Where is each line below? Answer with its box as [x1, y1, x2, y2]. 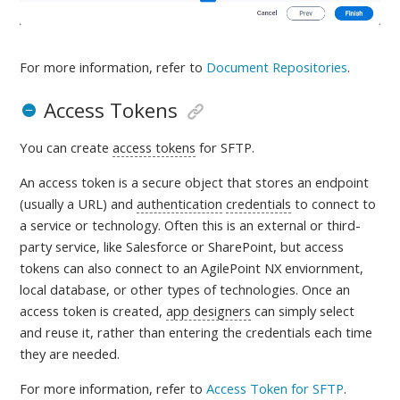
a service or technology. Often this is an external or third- [20, 216, 362, 235]
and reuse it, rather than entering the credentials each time [20, 323, 373, 342]
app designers [166, 302, 252, 321]
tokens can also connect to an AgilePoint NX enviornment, [20, 259, 364, 278]
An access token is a [20, 173, 143, 192]
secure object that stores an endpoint [142, 173, 370, 192]
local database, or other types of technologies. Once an [20, 280, 351, 299]
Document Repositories [206, 58, 348, 77]
